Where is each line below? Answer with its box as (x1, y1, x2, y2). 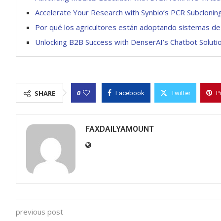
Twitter (171, 89, 190, 97)
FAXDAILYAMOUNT (85, 124, 154, 134)
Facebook (115, 89, 145, 97)
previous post (16, 207, 63, 217)
